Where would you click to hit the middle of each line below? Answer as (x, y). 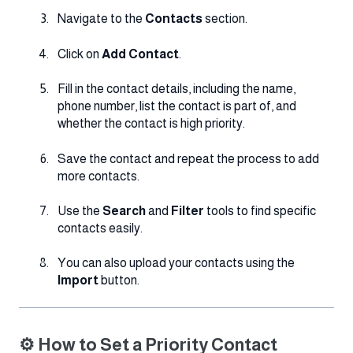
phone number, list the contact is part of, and (177, 106)
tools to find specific (260, 210)
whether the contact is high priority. (151, 124)
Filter (188, 210)
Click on (80, 54)
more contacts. (98, 176)
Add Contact (140, 54)
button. (119, 281)
